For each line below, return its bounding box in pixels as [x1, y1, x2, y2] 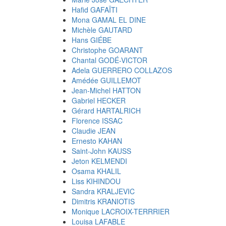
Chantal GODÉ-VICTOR [72, 55, 147, 65]
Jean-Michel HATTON [72, 85, 141, 95]
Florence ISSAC [72, 116, 123, 126]
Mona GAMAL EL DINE [72, 15, 146, 25]
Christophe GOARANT [72, 45, 143, 55]
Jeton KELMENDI [72, 156, 127, 166]
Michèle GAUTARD [72, 25, 132, 35]
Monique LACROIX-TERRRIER [72, 206, 169, 216]
